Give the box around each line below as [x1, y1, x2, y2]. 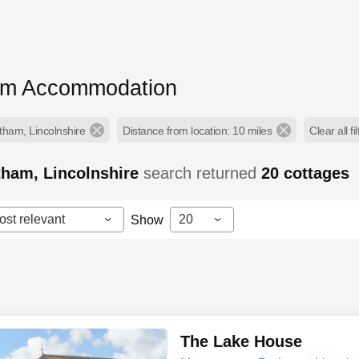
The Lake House [179, 332, 302, 350]
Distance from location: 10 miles [123, 123, 272, 137]
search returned [143, 163, 262, 182]
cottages [284, 163, 350, 182]
